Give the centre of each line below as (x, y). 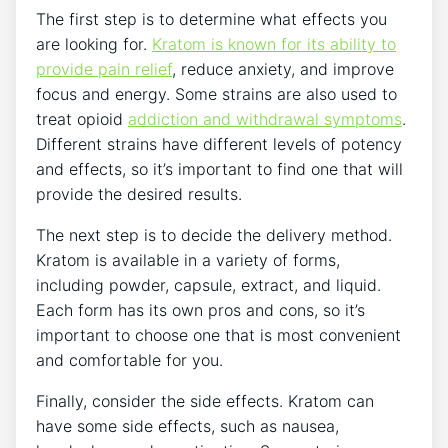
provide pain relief (104, 69)
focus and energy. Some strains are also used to (216, 94)
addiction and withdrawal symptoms (265, 119)
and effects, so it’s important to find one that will (219, 169)
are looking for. (94, 44)
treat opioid (82, 119)
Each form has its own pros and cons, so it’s (200, 310)
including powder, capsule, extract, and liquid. (208, 285)
